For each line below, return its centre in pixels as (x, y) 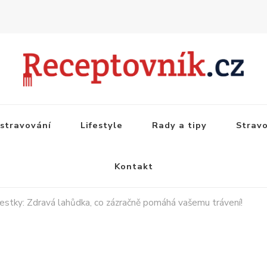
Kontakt (133, 166)
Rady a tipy (179, 125)
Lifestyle (102, 125)
